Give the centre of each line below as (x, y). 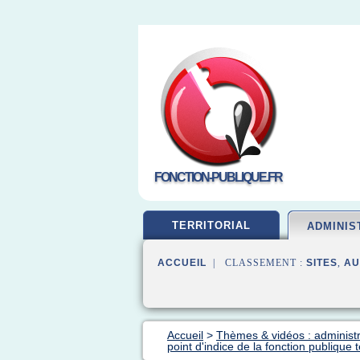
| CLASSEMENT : (256, 263)
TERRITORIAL (211, 225)
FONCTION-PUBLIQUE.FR (218, 177)
